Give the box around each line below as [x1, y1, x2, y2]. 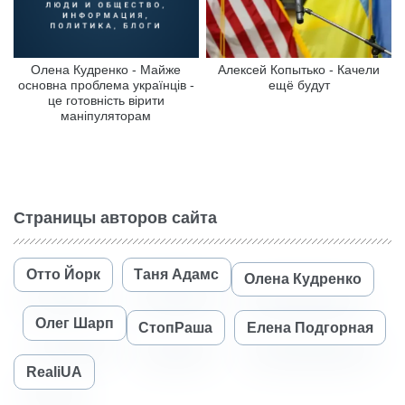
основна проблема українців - [17, 77, 194, 92]
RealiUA [25, 363, 82, 380]
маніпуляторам [61, 108, 152, 123]
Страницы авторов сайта [14, 208, 217, 227]
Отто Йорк [25, 267, 100, 282]
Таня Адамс [134, 267, 220, 282]
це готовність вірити [47, 92, 165, 108]
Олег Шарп [34, 315, 114, 331]
